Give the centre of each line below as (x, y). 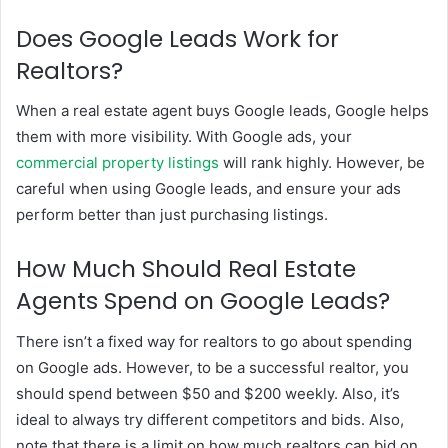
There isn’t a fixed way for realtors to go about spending (214, 341)
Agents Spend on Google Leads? (203, 301)
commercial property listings (117, 163)
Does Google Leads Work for (177, 38)
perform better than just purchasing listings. (172, 215)
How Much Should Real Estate (186, 269)
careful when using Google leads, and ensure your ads (208, 189)
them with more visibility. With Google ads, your (184, 137)
